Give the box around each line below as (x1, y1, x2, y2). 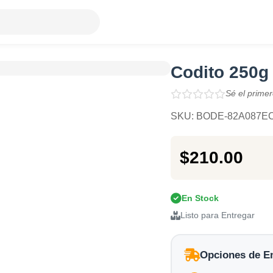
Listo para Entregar (180, 211, 255, 220)
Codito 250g (170, 63, 269, 82)
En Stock (181, 193, 219, 203)
